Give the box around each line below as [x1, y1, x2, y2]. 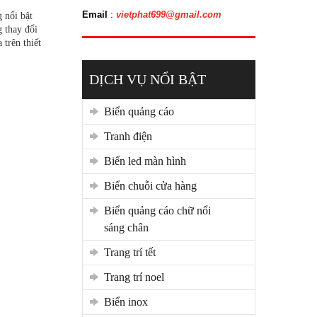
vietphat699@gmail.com [115, 8, 221, 20]
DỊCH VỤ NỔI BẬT [88, 71, 206, 88]
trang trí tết [110, 246, 156, 258]
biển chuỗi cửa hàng [111, 179, 197, 192]
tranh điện [110, 129, 152, 142]
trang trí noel [110, 270, 164, 283]
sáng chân [103, 221, 149, 234]
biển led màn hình [111, 154, 186, 167]
